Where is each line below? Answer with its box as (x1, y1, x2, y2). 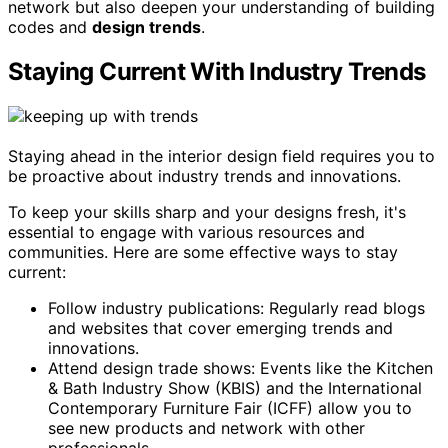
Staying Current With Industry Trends (8, 56, 426, 86)
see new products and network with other (48, 417, 365, 438)
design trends (92, 17, 201, 37)
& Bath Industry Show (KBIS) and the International (48, 377, 422, 398)
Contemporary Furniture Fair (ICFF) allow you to (48, 397, 412, 418)
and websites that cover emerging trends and (48, 317, 393, 338)
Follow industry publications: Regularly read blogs (48, 297, 425, 318)
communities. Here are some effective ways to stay (8, 241, 398, 262)
